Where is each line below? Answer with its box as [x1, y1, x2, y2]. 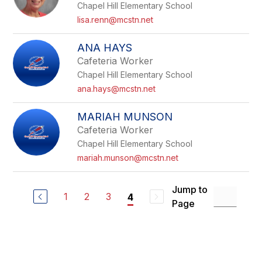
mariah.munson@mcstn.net [77, 153, 179, 163]
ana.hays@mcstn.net [77, 84, 156, 94]
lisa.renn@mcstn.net [77, 15, 154, 25]
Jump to [171, 184, 208, 195]
